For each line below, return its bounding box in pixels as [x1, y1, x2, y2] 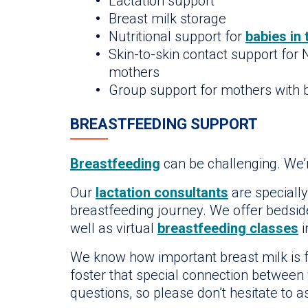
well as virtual [70, 220, 157, 237]
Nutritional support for [109, 28, 245, 45]
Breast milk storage [109, 10, 226, 27]
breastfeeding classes [157, 220, 298, 237]
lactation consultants [96, 184, 228, 201]
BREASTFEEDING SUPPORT [70, 115, 258, 133]
